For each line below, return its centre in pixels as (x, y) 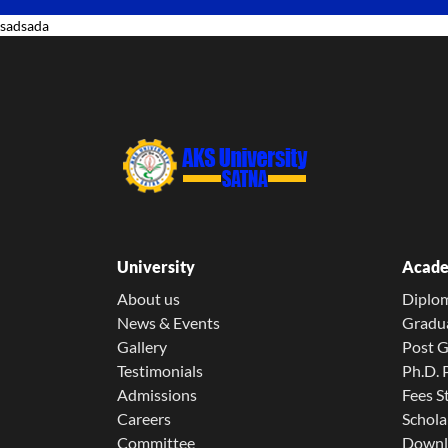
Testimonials (160, 370)
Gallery (142, 346)
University (156, 266)
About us (148, 298)
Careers (144, 418)
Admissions (157, 394)
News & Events (168, 322)
